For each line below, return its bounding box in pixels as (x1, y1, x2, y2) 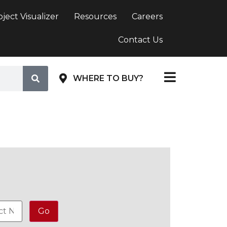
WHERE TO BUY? (72, 73, 143, 84)
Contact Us (118, 35, 163, 45)
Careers (132, 12, 163, 21)
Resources (74, 12, 117, 21)
